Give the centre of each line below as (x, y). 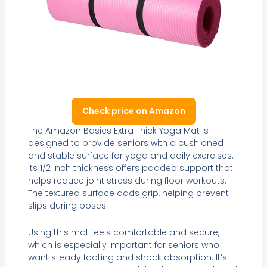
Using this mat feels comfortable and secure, (123, 233)
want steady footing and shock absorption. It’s (127, 258)
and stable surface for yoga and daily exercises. (131, 155)
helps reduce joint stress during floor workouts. (127, 180)
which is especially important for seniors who (123, 245)
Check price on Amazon (133, 111)
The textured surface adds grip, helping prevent (128, 193)
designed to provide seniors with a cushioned (125, 143)
